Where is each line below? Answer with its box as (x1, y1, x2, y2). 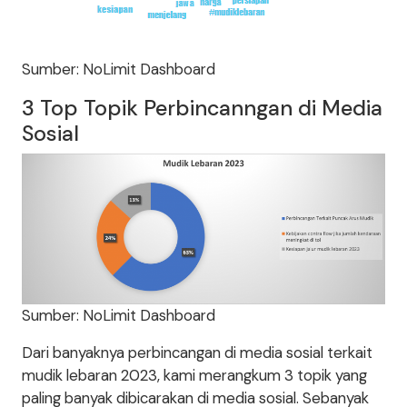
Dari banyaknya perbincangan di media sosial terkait (22, 342, 372, 363)
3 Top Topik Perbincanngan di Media (22, 94, 382, 123)
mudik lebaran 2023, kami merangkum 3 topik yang (22, 365, 367, 386)
